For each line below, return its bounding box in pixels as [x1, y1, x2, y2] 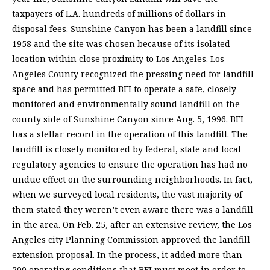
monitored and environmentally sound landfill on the [12, 98, 240, 110]
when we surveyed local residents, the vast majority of [12, 189, 242, 201]
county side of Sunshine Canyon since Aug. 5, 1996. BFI [12, 113, 243, 125]
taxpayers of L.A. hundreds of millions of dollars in [12, 8, 226, 20]
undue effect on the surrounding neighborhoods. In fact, [12, 174, 253, 186]
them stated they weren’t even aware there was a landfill [12, 204, 253, 216]
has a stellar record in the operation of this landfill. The [12, 128, 248, 140]
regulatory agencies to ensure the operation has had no [12, 159, 248, 171]
